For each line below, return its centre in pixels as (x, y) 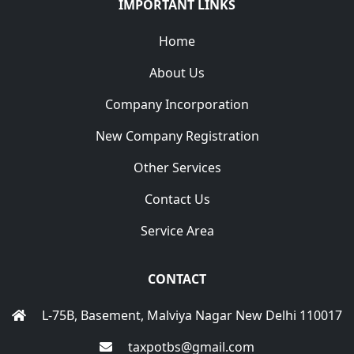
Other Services (177, 168)
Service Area (177, 231)
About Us (177, 73)
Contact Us (177, 200)
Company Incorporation (177, 105)
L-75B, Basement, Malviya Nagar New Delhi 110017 (190, 316)
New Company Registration (177, 136)
